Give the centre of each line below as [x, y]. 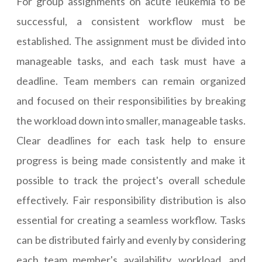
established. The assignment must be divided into [131, 41]
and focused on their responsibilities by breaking [131, 101]
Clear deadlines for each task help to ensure [131, 141]
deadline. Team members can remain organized [131, 81]
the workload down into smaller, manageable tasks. [131, 121]
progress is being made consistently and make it [131, 161]
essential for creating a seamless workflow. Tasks [131, 220]
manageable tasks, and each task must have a [131, 61]
